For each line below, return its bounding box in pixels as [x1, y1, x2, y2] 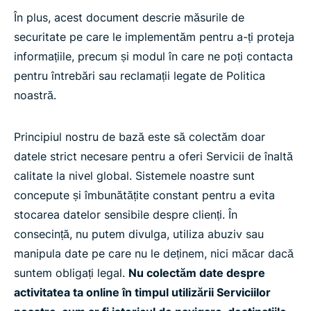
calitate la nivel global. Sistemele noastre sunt [14, 169, 255, 183]
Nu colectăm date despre [128, 266, 265, 280]
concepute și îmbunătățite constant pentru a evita [14, 188, 275, 202]
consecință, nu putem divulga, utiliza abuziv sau [14, 227, 264, 241]
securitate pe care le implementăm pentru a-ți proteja [14, 30, 294, 44]
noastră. [14, 88, 56, 102]
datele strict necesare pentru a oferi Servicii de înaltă [14, 149, 293, 163]
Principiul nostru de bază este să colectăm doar [14, 130, 265, 144]
